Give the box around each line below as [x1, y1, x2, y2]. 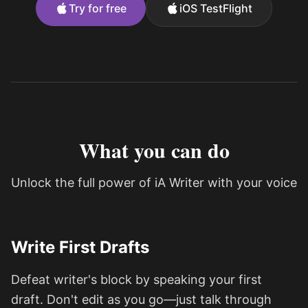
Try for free [69, 1, 126, 15]
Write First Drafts [11, 237, 149, 257]
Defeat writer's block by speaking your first [11, 272, 262, 287]
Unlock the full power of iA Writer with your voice [11, 175, 297, 190]
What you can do [78, 135, 230, 165]
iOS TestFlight [179, 1, 252, 15]
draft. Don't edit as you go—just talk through [11, 292, 272, 307]
